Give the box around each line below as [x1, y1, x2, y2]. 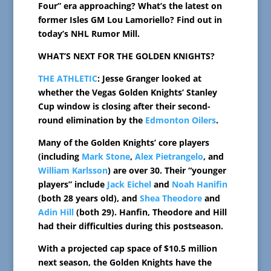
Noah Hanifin [171, 178, 227, 191]
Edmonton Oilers [145, 114, 216, 126]
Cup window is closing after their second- [38, 100, 211, 113]
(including [38, 151, 82, 163]
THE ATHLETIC [38, 73, 97, 85]
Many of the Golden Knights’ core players [38, 137, 209, 149]
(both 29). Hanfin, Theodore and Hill [73, 206, 227, 218]
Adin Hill [38, 206, 74, 218]
